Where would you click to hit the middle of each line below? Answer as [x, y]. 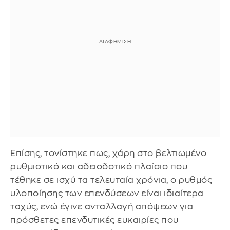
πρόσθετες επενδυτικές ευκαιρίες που [94, 220]
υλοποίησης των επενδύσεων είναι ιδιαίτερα [107, 194]
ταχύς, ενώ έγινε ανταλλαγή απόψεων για [102, 207]
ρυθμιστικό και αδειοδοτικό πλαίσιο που [99, 167]
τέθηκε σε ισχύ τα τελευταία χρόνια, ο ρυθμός [111, 180]
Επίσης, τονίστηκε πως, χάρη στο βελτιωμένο [108, 154]
